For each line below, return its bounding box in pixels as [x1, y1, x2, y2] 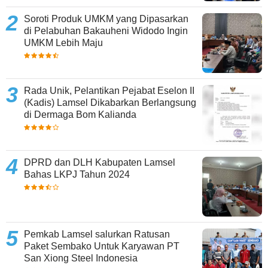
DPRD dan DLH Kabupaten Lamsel [24, 157, 175, 168]
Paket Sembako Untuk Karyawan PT [24, 241, 179, 252]
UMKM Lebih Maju [24, 38, 103, 48]
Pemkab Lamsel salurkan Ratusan [24, 229, 170, 240]
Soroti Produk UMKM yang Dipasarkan [24, 14, 188, 25]
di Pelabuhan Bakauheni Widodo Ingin [24, 26, 188, 36]
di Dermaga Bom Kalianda [24, 109, 136, 120]
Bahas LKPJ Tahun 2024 [24, 169, 130, 180]
